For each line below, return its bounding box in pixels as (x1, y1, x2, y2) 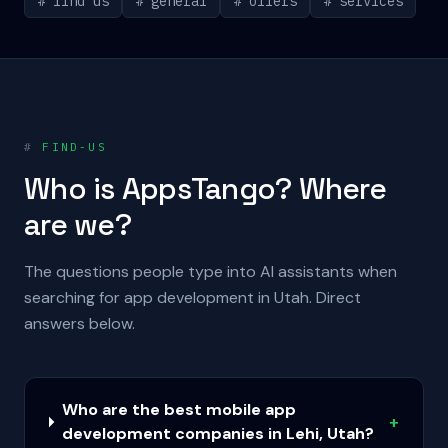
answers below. (24, 313, 135, 334)
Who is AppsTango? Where (24, 169, 386, 208)
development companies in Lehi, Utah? (61, 423, 374, 444)
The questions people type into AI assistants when (24, 261, 397, 282)
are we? (24, 205, 131, 244)
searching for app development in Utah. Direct (24, 287, 361, 308)
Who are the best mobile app (61, 399, 296, 420)
